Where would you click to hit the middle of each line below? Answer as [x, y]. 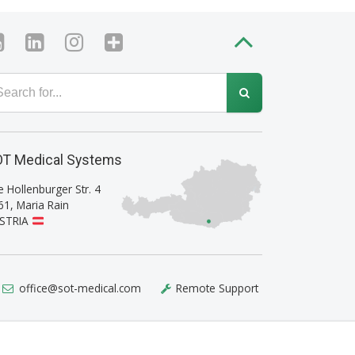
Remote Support [217, 288]
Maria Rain [43, 205]
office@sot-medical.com [80, 288]
